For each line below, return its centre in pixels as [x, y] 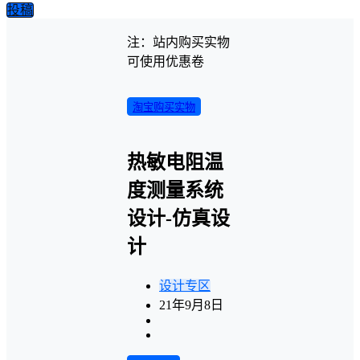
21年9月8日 [191, 305]
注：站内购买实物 [178, 42]
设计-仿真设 [178, 218]
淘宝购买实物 [164, 107]
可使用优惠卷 [166, 61]
